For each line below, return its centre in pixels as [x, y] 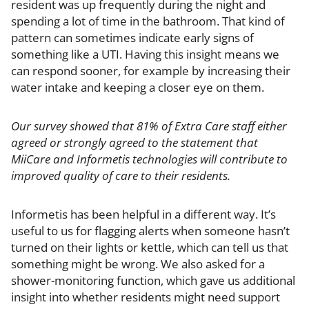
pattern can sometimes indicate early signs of [132, 37]
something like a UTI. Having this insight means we [145, 54]
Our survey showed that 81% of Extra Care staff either [149, 126]
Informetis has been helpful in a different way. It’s [143, 214]
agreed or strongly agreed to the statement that [134, 142]
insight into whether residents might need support [146, 297]
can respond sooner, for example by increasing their [151, 70]
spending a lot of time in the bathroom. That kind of [148, 21]
